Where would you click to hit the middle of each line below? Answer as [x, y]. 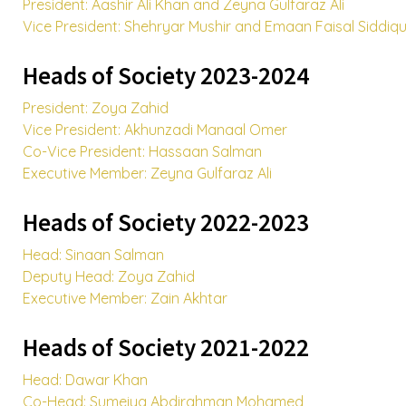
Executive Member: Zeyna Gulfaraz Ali [147, 173]
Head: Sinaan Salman [93, 255]
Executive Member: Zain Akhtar [125, 298]
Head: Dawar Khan [85, 380]
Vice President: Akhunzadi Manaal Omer [155, 130]
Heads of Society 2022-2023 [166, 222]
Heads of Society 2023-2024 [166, 75]
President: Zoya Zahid [96, 108]
